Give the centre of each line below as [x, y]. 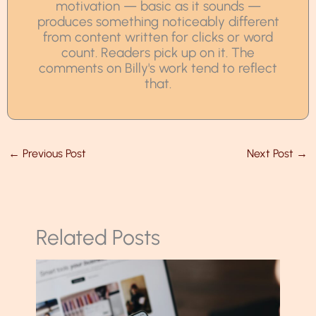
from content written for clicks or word [158, 37]
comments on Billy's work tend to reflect [158, 68]
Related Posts [98, 237]
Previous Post [53, 153]
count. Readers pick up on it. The [158, 52]
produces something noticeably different [158, 21]
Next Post [271, 153]
